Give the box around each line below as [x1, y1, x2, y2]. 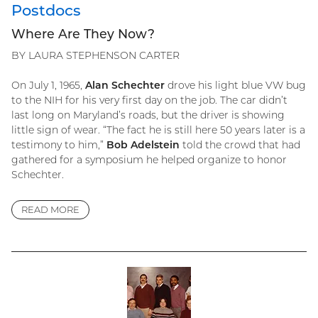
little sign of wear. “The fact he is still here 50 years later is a [11, 124, 305, 137]
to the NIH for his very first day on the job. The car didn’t [11, 94, 287, 107]
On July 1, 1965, [11, 79, 85, 92]
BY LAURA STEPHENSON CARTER [11, 49, 180, 62]
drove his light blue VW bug [165, 79, 306, 92]
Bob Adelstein [106, 138, 180, 152]
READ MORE [21, 203, 79, 215]
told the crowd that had [180, 138, 300, 152]
